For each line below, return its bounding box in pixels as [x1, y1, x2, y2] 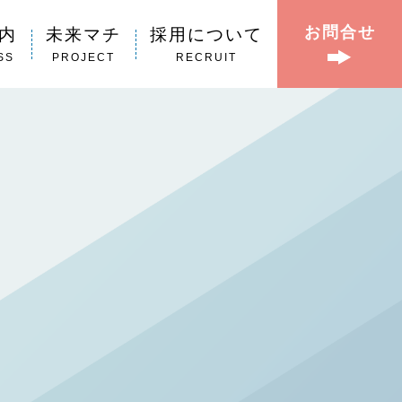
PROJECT [52, 50, 115, 64]
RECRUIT [176, 50, 237, 64]
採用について [150, 24, 263, 44]
